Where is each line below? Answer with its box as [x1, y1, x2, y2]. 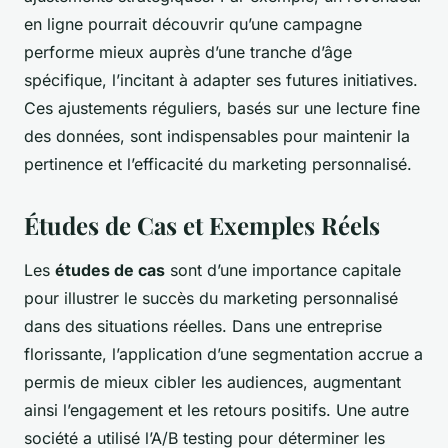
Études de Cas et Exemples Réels [24, 209, 380, 242]
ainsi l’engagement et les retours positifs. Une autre [24, 400, 409, 421]
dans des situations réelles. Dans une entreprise [24, 316, 382, 337]
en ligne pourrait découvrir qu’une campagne [24, 14, 362, 35]
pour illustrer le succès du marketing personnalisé [24, 288, 398, 309]
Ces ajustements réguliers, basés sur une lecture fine [24, 98, 420, 119]
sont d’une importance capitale [165, 260, 401, 281]
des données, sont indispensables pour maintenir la [24, 126, 410, 147]
